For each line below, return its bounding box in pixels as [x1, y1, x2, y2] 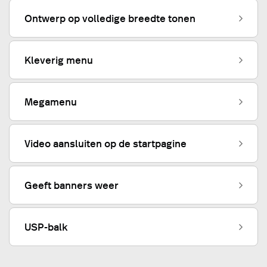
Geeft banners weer [24, 178, 119, 193]
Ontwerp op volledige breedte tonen [24, 11, 195, 26]
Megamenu [24, 94, 77, 109]
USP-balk [24, 219, 68, 234]
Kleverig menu [24, 52, 93, 67]
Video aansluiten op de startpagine [24, 136, 187, 151]
